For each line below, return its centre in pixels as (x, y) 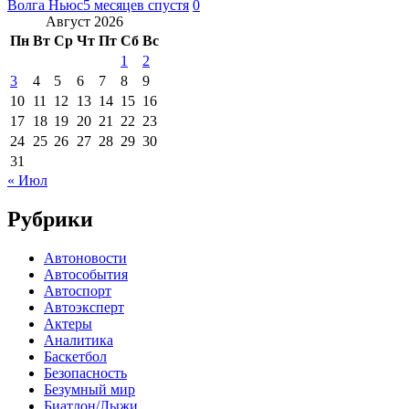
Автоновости (85, 257)
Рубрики (50, 219)
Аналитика (79, 340)
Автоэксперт (84, 307)
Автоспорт (78, 290)
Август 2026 (84, 21)
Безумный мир (89, 389)
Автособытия (86, 274)
